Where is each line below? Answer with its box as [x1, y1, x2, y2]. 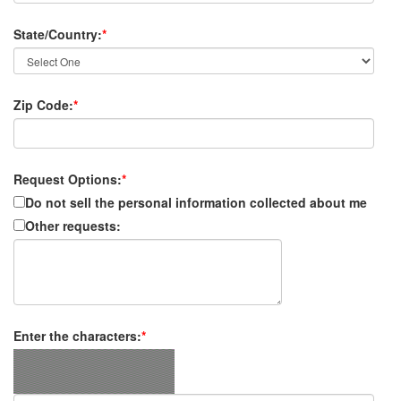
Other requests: [25, 217, 121, 235]
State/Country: [13, 25, 102, 43]
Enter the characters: [13, 327, 141, 345]
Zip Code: [13, 96, 73, 114]
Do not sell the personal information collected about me [25, 193, 367, 211]
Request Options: [13, 170, 122, 188]
